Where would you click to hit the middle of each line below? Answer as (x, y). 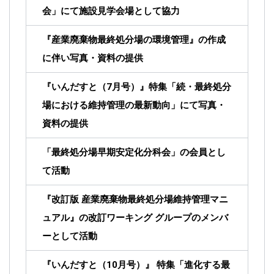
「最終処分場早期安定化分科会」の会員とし (134, 152)
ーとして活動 (70, 236)
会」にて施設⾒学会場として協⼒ (111, 11)
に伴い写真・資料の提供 (93, 58)
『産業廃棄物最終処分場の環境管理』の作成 (134, 39)
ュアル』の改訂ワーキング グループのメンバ (135, 217)
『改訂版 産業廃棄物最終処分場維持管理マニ (135, 199)
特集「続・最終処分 (190, 87)
